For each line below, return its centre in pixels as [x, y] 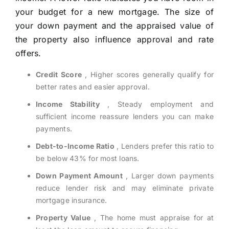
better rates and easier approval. [93, 87]
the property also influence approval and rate [114, 40]
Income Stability [67, 104]
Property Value [63, 218]
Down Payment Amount [79, 176]
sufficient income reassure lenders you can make [125, 117]
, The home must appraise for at [152, 218]
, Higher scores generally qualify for [148, 75]
